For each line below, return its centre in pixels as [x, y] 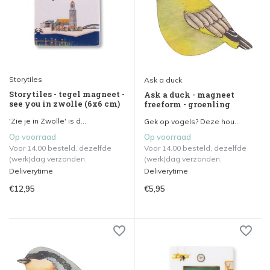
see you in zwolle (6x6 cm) [64, 104]
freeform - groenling [187, 105]
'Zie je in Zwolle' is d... [48, 121]
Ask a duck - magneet [189, 95]
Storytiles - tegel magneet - [67, 94]
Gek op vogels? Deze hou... [192, 122]
